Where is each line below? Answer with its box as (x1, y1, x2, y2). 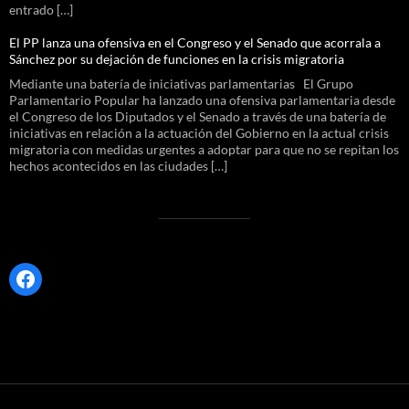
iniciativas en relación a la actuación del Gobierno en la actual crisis (9, 124, 389, 141)
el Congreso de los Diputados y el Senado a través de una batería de (9, 108, 386, 124)
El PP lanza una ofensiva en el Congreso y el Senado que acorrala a (9, 34, 381, 50)
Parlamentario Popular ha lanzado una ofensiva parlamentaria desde (9, 91, 395, 108)
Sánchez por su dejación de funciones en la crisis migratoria (9, 50, 347, 67)
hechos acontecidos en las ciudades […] (9, 157, 227, 173)
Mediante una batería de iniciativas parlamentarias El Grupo (9, 75, 353, 91)
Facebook (14, 264, 107, 291)
